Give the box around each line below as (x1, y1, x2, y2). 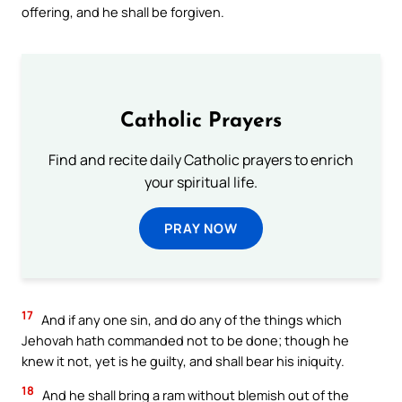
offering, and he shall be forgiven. (22, 3, 224, 22)
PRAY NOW (164, 219, 238, 238)
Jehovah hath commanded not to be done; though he (22, 331, 349, 350)
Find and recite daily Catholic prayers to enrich (48, 150, 354, 170)
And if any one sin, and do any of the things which (39, 310, 342, 329)
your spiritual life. (144, 172, 258, 193)
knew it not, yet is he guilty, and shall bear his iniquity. (22, 352, 345, 371)
